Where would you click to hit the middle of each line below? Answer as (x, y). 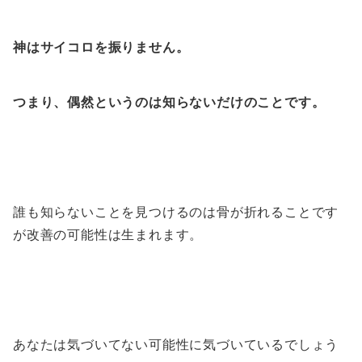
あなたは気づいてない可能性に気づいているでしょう (176, 344)
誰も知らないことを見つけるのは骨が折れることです (176, 212)
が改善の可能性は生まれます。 (108, 234)
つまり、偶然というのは (88, 102)
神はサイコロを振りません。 (101, 47)
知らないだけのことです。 (244, 102)
